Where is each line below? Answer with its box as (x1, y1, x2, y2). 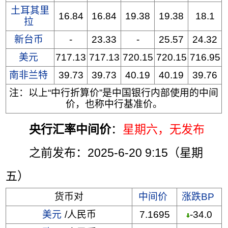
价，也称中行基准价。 (65, 99, 162, 110)
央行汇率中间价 (29, 123, 111, 136)
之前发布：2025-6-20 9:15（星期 (6, 146, 204, 160)
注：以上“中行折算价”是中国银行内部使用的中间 (9, 88, 219, 99)
